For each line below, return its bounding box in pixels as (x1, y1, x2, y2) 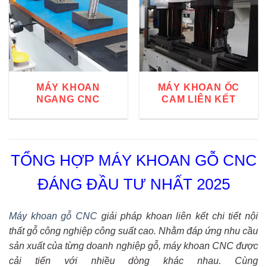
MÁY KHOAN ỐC (157, 82, 240, 92)
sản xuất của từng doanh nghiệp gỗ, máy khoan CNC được (9, 240, 258, 251)
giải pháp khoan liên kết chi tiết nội (97, 210, 259, 221)
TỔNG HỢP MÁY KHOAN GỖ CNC (10, 152, 257, 169)
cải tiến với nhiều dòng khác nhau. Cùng (9, 255, 258, 266)
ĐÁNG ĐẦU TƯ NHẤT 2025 (37, 176, 230, 193)
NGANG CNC (36, 94, 101, 104)
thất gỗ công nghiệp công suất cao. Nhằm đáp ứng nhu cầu (9, 225, 258, 236)
